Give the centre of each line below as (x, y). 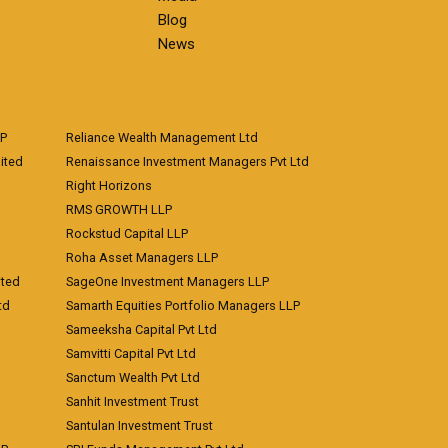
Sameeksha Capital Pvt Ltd (141, 329)
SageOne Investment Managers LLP (167, 281)
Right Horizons (109, 185)
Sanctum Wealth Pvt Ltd (133, 377)
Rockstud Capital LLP (127, 233)
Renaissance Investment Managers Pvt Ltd (187, 161)
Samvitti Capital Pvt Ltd (131, 353)
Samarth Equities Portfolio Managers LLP (183, 305)
